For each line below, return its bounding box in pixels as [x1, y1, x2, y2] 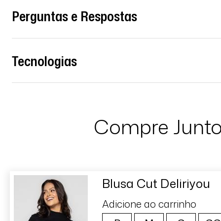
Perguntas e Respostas [12, 5, 137, 26]
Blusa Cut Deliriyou [102, 175, 210, 192]
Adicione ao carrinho [102, 197, 196, 211]
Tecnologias [12, 50, 77, 71]
